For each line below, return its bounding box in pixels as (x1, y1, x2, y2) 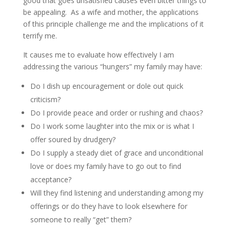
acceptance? (30, 175, 71, 184)
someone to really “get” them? (30, 215, 131, 224)
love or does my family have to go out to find (30, 161, 181, 171)
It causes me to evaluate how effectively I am (23, 50, 174, 60)
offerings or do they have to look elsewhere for (30, 201, 187, 211)
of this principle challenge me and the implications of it (23, 19, 204, 29)
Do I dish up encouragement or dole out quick (30, 81, 183, 91)
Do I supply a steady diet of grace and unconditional (30, 148, 203, 158)
